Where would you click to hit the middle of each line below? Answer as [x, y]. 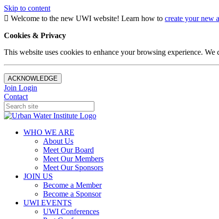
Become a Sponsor [72, 194]
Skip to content [27, 8]
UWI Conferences [71, 211]
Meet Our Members [73, 159]
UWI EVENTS [48, 203]
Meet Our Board [68, 150]
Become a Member [72, 185]
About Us [58, 141]
